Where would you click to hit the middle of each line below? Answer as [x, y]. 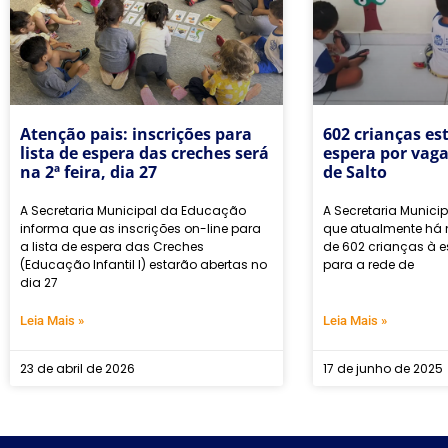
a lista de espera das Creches [112, 246]
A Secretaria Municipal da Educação [133, 210]
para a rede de [368, 264]
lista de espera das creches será [144, 152]
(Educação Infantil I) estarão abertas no [143, 264]
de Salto [354, 171]
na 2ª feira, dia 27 [88, 171]
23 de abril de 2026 [77, 368]
